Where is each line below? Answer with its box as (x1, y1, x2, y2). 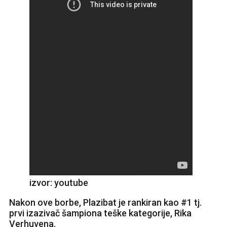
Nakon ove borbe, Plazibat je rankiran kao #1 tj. (9, 197, 202, 208)
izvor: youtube (29, 177, 88, 188)
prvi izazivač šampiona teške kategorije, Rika (9, 207, 192, 218)
